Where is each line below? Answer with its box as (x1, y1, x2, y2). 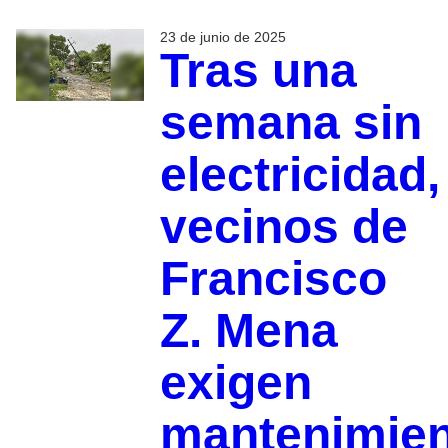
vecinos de (159, 199, 408, 253)
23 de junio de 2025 (159, 28, 286, 45)
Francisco (159, 251, 387, 305)
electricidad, (159, 147, 440, 201)
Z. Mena (159, 303, 338, 357)
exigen (159, 355, 312, 409)
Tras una (159, 43, 357, 97)
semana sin (159, 95, 422, 149)
